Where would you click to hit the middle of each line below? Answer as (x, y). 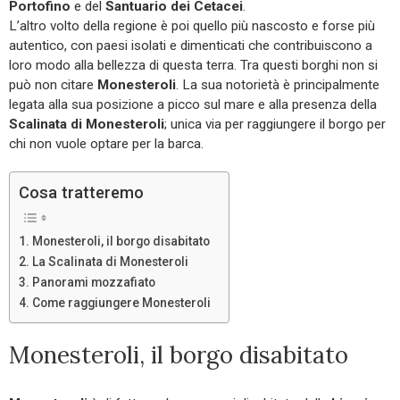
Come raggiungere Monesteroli (121, 302)
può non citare (53, 84)
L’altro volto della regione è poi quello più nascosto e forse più (192, 25)
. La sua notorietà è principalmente (278, 84)
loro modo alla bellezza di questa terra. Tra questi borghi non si (193, 65)
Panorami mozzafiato (93, 282)
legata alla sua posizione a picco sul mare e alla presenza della (193, 104)
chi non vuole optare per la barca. (106, 143)
